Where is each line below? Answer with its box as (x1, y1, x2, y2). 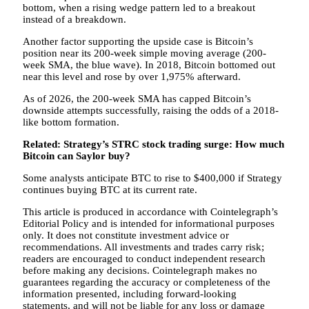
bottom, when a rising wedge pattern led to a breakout (23, 1, 255, 13)
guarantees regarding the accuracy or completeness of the (23, 276, 270, 288)
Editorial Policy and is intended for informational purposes (23, 217, 275, 229)
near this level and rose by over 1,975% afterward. (23, 70, 241, 82)
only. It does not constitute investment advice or (23, 229, 229, 241)
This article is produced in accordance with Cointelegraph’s (23, 206, 278, 217)
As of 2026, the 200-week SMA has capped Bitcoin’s (23, 92, 251, 104)
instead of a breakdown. (23, 13, 126, 25)
